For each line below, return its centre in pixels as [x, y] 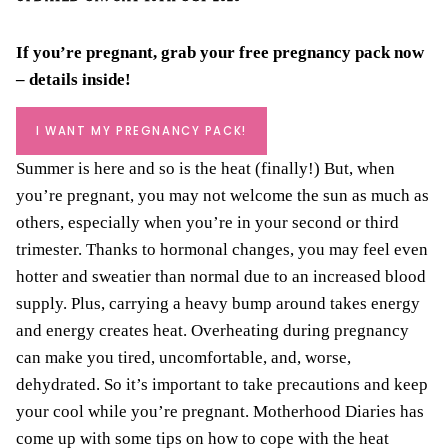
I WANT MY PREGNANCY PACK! [141, 131]
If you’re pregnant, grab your [127, 53]
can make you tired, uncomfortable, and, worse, [183, 358]
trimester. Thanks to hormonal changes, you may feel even [222, 250]
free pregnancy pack [314, 53]
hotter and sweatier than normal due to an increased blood [221, 277]
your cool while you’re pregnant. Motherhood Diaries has [220, 412]
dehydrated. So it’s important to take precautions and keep [222, 385]
